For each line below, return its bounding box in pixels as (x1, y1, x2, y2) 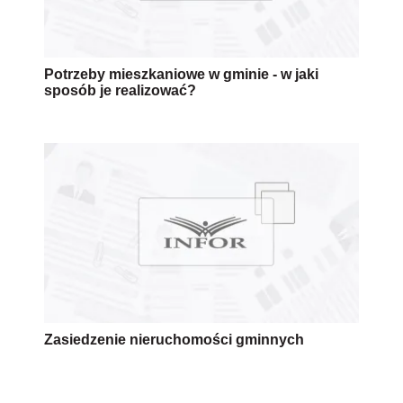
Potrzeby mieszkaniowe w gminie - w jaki (44, 66, 318, 82)
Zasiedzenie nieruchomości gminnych (44, 331, 304, 347)
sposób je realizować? (44, 82, 196, 98)
